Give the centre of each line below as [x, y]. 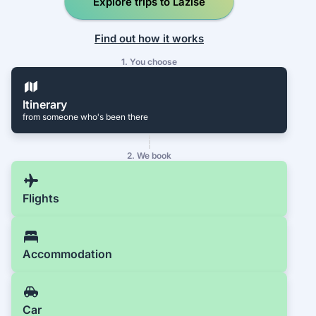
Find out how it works [150, 38]
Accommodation [67, 254]
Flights [41, 199]
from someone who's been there [85, 117]
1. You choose [150, 62]
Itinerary [45, 105]
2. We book [150, 156]
